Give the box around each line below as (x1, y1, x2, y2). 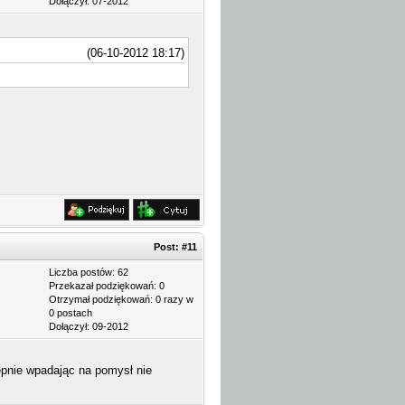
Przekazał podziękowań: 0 (49, 280, 165, 291)
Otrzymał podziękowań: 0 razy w (49, 294, 193, 305)
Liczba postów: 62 (49, 267, 128, 278)
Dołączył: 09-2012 (49, 321, 128, 332)
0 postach (49, 307, 92, 318)
